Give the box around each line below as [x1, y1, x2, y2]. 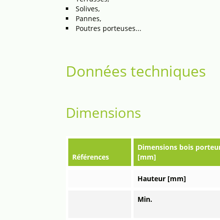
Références [72, 152, 110, 162]
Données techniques [66, 61, 206, 81]
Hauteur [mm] [137, 174, 187, 183]
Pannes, [76, 14, 102, 23]
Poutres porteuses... [76, 24, 142, 33]
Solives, [76, 4, 100, 13]
